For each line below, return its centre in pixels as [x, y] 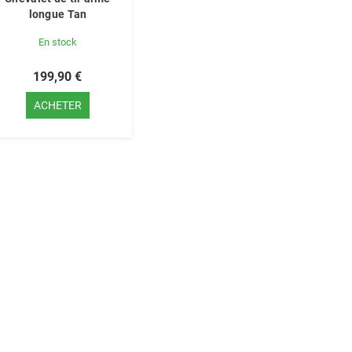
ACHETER [57, 106]
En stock [57, 42]
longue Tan [58, 15]
